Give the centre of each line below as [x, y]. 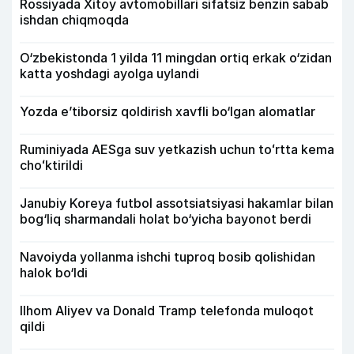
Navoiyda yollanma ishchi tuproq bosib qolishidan [168, 257]
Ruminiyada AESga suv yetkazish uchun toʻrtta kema [177, 150]
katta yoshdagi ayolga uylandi [109, 74]
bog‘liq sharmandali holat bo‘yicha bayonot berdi [166, 219]
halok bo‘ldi [54, 273]
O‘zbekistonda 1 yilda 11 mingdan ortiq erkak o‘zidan [176, 58]
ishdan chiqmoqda [74, 20]
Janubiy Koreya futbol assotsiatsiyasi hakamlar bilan [177, 203]
